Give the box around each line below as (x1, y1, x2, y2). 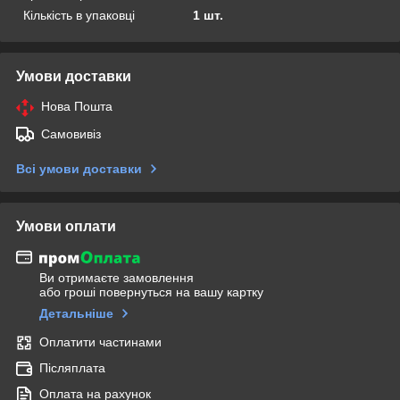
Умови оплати (16, 218, 116, 234)
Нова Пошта (41, 98, 112, 113)
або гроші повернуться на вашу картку (39, 285, 263, 300)
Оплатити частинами (39, 335, 162, 350)
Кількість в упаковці (23, 7, 135, 22)
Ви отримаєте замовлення (39, 271, 194, 286)
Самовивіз (41, 126, 101, 141)
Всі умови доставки (16, 161, 142, 176)
